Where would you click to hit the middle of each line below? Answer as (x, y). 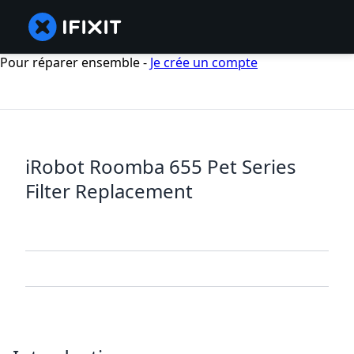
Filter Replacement (109, 191)
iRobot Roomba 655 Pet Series (161, 167)
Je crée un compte (204, 62)
